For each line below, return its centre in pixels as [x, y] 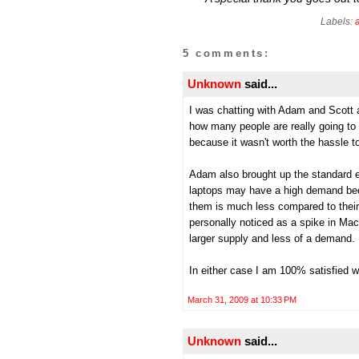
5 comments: [226, 53]
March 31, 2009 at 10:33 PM [242, 300]
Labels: [338, 22]
